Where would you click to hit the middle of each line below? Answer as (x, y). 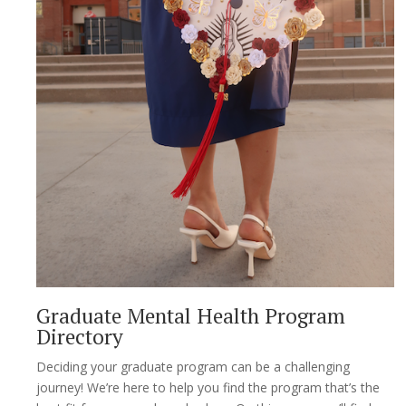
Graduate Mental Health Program (191, 315)
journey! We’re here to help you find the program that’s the (208, 387)
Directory (80, 336)
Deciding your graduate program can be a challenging (193, 366)
